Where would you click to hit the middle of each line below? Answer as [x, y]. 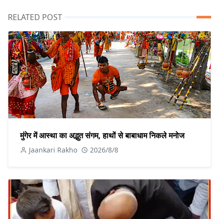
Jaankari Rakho [53, 150]
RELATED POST [35, 17]
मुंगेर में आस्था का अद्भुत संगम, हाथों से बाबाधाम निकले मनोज [102, 136]
